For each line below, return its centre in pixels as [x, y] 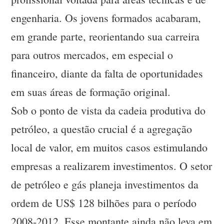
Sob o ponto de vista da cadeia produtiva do [108, 110]
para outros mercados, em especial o [92, 55]
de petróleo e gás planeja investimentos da [105, 184]
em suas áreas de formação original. [91, 92]
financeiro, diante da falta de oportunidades [107, 73]
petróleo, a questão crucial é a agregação [102, 129]
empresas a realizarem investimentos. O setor [112, 166]
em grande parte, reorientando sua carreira [105, 36]
